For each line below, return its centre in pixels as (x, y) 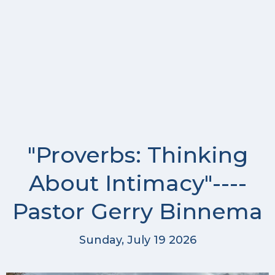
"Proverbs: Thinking (137, 155)
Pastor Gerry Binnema (137, 211)
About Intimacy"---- (137, 183)
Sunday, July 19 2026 (137, 240)
